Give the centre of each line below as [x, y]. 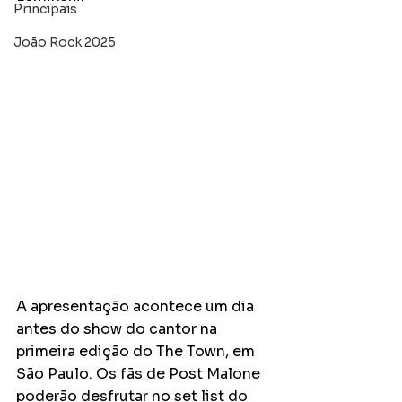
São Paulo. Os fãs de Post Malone [140, 374]
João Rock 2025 [65, 42]
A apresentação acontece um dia [137, 307]
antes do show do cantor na [118, 329]
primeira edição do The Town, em [137, 352]
